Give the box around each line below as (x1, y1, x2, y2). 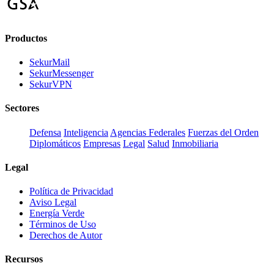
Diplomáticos (29, 138, 81, 149)
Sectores (5, 103, 39, 114)
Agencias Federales (110, 127, 185, 138)
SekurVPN (29, 79, 72, 90)
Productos (5, 32, 47, 43)
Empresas (83, 138, 120, 149)
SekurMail (29, 57, 70, 68)
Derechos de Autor (29, 230, 102, 241)
